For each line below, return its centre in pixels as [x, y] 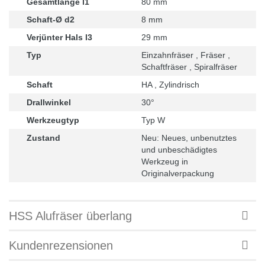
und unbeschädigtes [179, 149]
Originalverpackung [178, 173]
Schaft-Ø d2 [51, 19]
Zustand [43, 138]
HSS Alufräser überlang [70, 216]
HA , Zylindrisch [170, 84]
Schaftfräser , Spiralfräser [189, 67]
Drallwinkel [49, 102]
